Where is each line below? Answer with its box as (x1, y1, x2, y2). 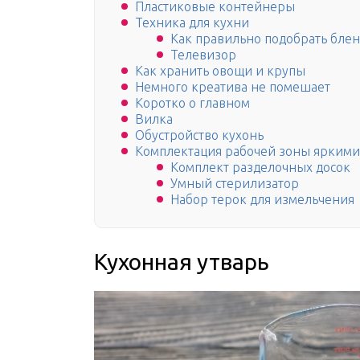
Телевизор (170, 47, 236, 63)
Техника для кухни (135, 15, 249, 31)
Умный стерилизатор (170, 176, 299, 191)
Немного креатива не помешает (135, 80, 330, 95)
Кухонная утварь (94, 249, 269, 275)
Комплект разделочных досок (170, 160, 350, 175)
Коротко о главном (135, 96, 250, 111)
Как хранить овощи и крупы (135, 63, 305, 79)
